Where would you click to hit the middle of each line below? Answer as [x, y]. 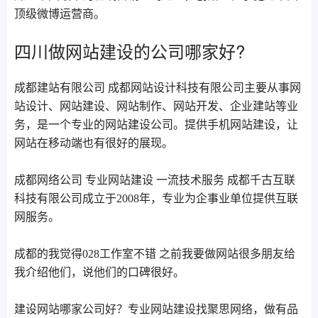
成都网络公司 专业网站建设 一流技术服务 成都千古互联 [155, 180]
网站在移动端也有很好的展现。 [94, 143]
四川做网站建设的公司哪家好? [130, 51]
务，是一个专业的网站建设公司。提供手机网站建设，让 [156, 125]
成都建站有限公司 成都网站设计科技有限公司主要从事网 [158, 88]
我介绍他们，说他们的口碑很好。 [99, 273]
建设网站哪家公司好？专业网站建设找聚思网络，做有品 [156, 309]
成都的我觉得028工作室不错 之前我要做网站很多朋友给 [155, 254]
